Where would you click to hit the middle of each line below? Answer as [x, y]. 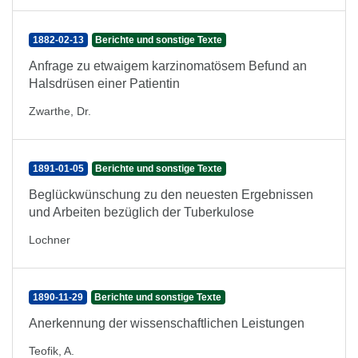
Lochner [50, 240]
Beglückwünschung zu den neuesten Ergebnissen [171, 195]
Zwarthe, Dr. [60, 111]
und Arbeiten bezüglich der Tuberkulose [141, 212]
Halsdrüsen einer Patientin [104, 84]
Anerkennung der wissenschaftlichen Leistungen [167, 323]
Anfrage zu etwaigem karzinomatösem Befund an [168, 66]
